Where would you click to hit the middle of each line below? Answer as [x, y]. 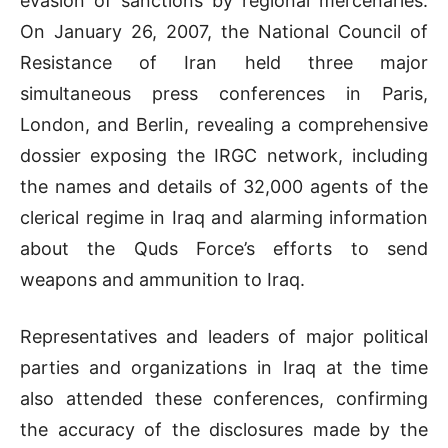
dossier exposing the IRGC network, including [224, 155]
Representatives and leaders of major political [224, 336]
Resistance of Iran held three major [224, 62]
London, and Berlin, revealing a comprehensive [224, 124]
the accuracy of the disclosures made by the [224, 429]
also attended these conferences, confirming [224, 398]
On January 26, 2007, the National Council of [224, 31]
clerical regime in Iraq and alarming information [224, 217]
